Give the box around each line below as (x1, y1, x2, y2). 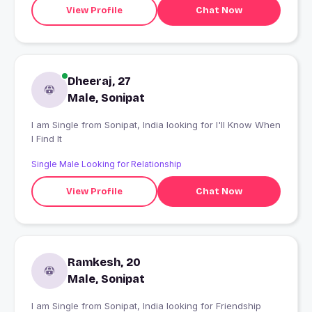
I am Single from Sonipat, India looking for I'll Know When (31, 119, 81, 131)
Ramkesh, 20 (68, 256, 141, 270)
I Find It (31, 133, 62, 145)
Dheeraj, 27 (68, 75, 131, 88)
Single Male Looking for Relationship (31, 159, 182, 170)
